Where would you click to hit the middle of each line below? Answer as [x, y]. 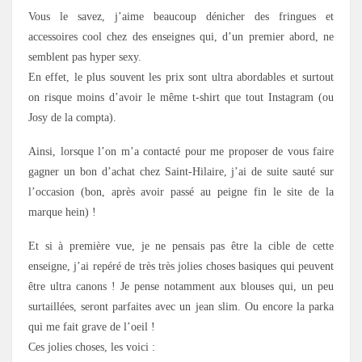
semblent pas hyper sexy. [85, 57]
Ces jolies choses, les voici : [92, 347]
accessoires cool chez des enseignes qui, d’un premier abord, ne [181, 36]
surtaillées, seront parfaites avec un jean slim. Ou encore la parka [181, 306]
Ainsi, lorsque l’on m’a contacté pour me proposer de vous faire [181, 151]
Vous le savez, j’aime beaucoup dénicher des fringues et [181, 16]
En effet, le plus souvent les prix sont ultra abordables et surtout [181, 77]
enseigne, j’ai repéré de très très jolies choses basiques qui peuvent [181, 266]
